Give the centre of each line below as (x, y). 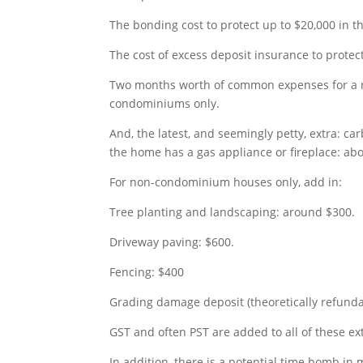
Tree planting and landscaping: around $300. (233, 212)
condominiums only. (165, 104)
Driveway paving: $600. (172, 242)
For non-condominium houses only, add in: (226, 182)
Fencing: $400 (147, 272)
